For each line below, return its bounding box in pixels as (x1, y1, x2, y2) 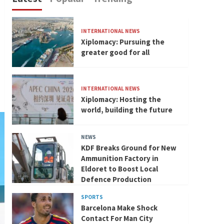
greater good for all (80, 47, 149, 57)
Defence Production (80, 174, 151, 184)
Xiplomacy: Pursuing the (80, 37, 164, 47)
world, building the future (80, 105, 172, 115)
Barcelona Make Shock (80, 202, 157, 212)
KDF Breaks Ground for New (80, 142, 176, 152)
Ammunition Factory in (80, 153, 158, 163)
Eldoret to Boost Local (80, 163, 158, 173)
